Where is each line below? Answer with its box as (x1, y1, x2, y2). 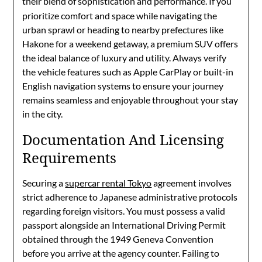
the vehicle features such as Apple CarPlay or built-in (22, 66, 234, 77)
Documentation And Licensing (22, 130, 225, 149)
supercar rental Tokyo (65, 177, 152, 188)
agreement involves (151, 177, 232, 188)
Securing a (22, 177, 65, 188)
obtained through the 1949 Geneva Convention (22, 233, 214, 244)
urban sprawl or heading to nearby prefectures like (22, 24, 224, 35)
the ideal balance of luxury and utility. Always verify (22, 52, 227, 63)
